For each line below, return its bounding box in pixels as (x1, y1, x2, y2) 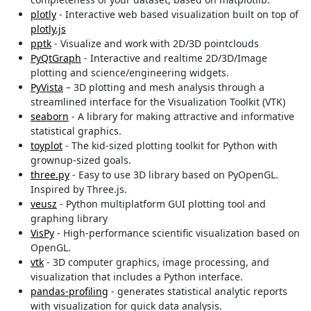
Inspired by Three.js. (31, 183, 127, 196)
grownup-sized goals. (31, 153, 131, 167)
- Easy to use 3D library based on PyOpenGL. (69, 168, 278, 182)
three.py (31, 168, 69, 182)
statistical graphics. (31, 124, 121, 138)
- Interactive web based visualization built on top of (56, 8, 299, 22)
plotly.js (31, 22, 66, 36)
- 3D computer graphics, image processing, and (44, 255, 269, 269)
